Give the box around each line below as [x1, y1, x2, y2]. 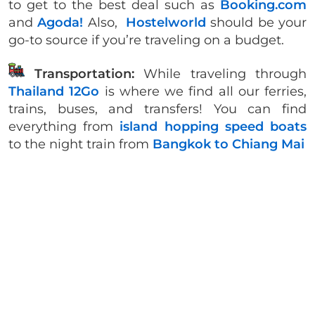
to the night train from [8, 136, 153, 153]
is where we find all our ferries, [99, 84, 307, 100]
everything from [8, 119, 120, 135]
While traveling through [143, 66, 307, 82]
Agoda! [37, 15, 84, 31]
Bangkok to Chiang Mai [153, 136, 304, 153]
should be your [210, 15, 307, 31]
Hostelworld [126, 15, 207, 31]
